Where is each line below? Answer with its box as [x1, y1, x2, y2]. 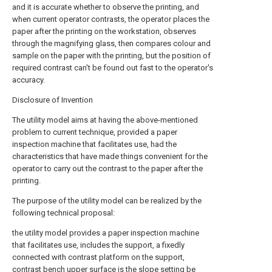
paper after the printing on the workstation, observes [12, 27, 196, 36]
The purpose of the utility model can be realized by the [12, 196, 202, 205]
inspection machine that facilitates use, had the [12, 140, 177, 149]
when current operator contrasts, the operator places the [12, 15, 209, 24]
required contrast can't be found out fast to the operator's [12, 63, 213, 72]
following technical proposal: [12, 208, 115, 217]
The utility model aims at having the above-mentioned [12, 115, 198, 124]
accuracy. [12, 75, 45, 84]
